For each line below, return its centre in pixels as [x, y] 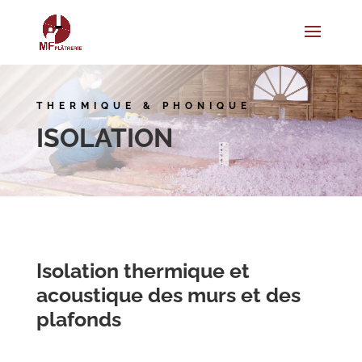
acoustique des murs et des [168, 295]
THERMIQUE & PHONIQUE [143, 106]
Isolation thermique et [143, 271]
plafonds [78, 320]
